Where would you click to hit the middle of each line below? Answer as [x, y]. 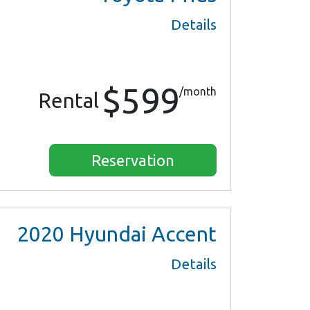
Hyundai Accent [140, 234]
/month [198, 92]
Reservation [133, 161]
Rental [69, 101]
